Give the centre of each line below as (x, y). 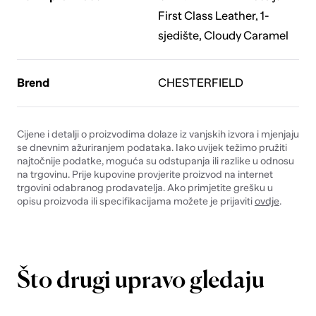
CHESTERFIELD (200, 83)
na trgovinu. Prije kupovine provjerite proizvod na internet (145, 174)
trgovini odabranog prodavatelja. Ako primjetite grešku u (145, 187)
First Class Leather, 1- (213, 16)
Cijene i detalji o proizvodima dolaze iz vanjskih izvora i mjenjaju (158, 134)
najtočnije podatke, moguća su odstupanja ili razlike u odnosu (155, 160)
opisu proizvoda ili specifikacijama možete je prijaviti (135, 201)
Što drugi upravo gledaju (140, 282)
